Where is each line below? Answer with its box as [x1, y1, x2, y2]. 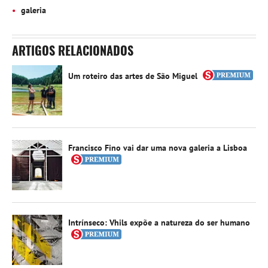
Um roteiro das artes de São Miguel [68, 70, 200, 81]
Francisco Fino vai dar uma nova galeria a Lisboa [68, 142, 247, 153]
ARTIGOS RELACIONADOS [12, 41, 133, 59]
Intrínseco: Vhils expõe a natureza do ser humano [68, 217, 250, 228]
